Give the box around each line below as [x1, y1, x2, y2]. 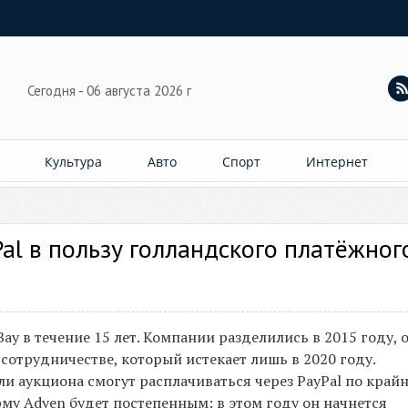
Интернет [306, 153, 368, 170]
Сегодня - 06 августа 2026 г [27, 82, 195, 99]
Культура [45, 153, 102, 170]
